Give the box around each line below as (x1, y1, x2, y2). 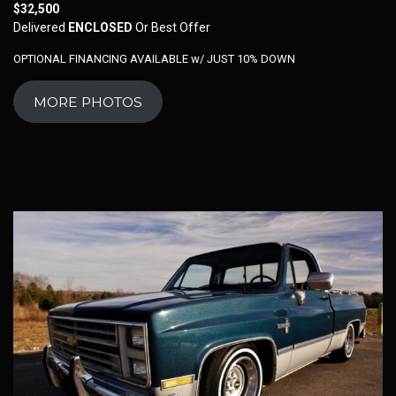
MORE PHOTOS (33, 93, 142, 110)
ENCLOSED (68, 20, 133, 35)
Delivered (13, 20, 68, 35)
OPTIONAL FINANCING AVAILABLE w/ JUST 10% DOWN (13, 52, 295, 66)
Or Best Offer (133, 20, 210, 35)
